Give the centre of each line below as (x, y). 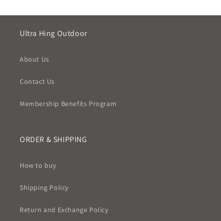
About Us (35, 59)
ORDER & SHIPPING (54, 139)
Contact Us (37, 81)
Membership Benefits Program (68, 104)
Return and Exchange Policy (64, 210)
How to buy (38, 165)
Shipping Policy (44, 187)
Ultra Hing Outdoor (54, 33)
